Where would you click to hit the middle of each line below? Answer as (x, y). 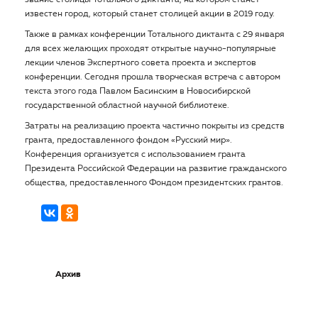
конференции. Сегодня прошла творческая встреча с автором (153, 77)
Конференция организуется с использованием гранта (135, 155)
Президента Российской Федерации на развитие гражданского (156, 169)
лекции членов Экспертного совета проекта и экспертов (141, 63)
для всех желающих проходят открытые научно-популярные (150, 49)
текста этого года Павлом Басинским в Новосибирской (138, 92)
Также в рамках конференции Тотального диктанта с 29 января (155, 35)
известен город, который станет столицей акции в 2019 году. (150, 14)
